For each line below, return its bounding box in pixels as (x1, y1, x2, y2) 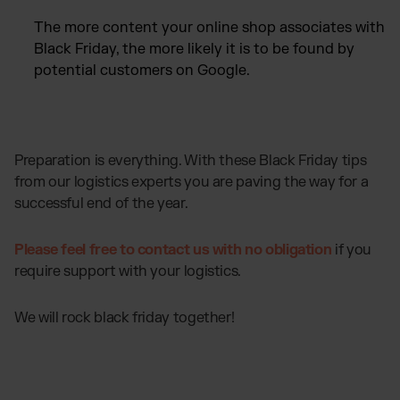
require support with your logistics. (14, 262, 245, 280)
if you (331, 240, 371, 259)
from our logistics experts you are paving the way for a (14, 172, 369, 191)
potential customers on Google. (34, 61, 250, 79)
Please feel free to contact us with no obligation (14, 240, 332, 259)
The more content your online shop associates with (34, 18, 385, 37)
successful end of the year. (14, 194, 188, 212)
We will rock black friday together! (14, 308, 235, 327)
